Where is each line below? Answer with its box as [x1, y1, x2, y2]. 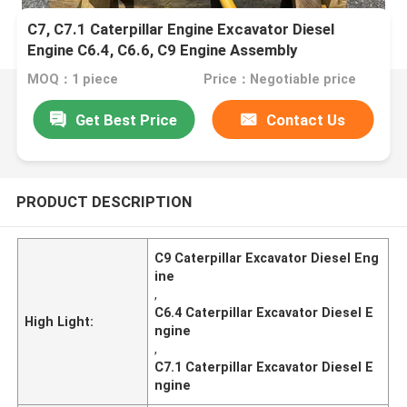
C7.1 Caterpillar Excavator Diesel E [154, 359, 374, 374]
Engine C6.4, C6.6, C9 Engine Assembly [27, 41, 298, 60]
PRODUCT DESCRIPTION [15, 192, 192, 211]
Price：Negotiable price [203, 72, 356, 87]
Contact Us [266, 110, 346, 129]
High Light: [25, 313, 94, 329]
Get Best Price [75, 110, 178, 129]
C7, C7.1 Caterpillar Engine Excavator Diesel [27, 20, 335, 39]
